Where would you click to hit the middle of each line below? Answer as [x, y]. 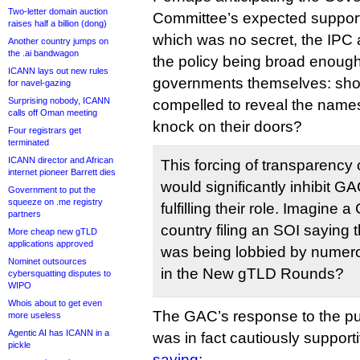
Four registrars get [45, 130]
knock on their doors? [227, 127]
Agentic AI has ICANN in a [59, 333]
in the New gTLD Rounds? [252, 274]
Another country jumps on [58, 41]
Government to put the [52, 190]
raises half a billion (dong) [57, 23]
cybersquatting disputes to [59, 273]
